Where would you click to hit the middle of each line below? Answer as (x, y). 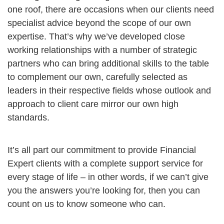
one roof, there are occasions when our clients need (111, 10)
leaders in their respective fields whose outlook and (109, 91)
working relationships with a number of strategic (102, 50)
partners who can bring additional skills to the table (108, 64)
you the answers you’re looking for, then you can (104, 191)
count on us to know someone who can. (86, 204)
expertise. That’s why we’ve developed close (96, 37)
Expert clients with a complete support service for (105, 164)
